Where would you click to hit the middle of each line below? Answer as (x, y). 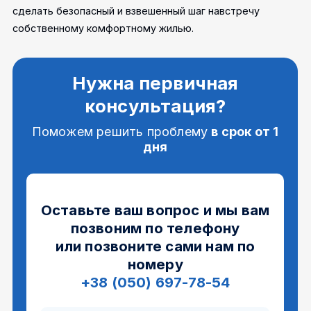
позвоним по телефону (155, 228)
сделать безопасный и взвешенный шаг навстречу (136, 10)
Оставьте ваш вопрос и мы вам (155, 210)
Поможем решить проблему (121, 131)
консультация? (155, 106)
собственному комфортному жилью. (103, 28)
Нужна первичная (155, 83)
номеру (155, 264)
